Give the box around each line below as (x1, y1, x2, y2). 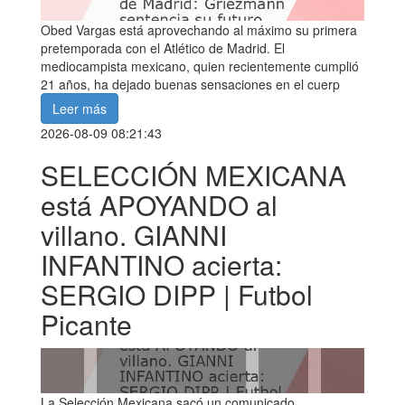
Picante (41, 305, 132, 344)
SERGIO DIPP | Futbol (41, 275, 313, 315)
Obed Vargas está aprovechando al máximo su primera (41, 21, 357, 40)
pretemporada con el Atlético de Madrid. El (41, 39, 285, 58)
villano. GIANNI (41, 215, 227, 255)
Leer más (52, 99, 107, 118)
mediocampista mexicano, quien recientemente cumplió (41, 57, 359, 76)
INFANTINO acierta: (41, 245, 282, 285)
